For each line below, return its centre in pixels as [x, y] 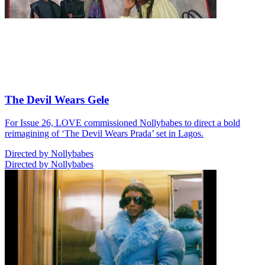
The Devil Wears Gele [57, 100]
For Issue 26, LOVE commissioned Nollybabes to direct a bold [122, 122]
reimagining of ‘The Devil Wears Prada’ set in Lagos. [104, 133]
